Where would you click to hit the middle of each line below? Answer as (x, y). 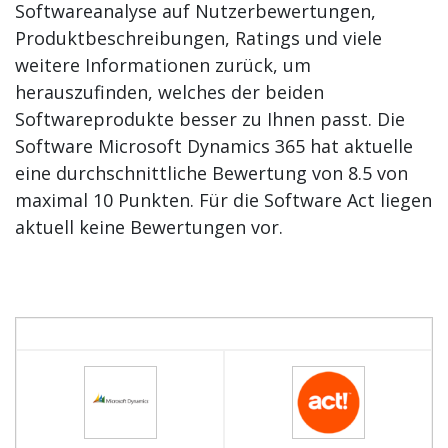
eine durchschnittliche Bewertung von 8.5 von (211, 173)
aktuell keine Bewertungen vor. (149, 227)
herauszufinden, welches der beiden (169, 92)
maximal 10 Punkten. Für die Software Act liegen (223, 200)
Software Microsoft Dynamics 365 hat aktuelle (214, 146)
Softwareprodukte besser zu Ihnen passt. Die (210, 119)
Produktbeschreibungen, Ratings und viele (198, 38)
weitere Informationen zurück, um (163, 65)
